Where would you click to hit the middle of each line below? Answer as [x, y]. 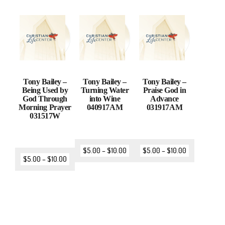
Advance [164, 99]
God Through [45, 99]
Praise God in [164, 90]
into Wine [105, 99]
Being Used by [45, 90]
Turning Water [105, 90]
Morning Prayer [45, 107]
